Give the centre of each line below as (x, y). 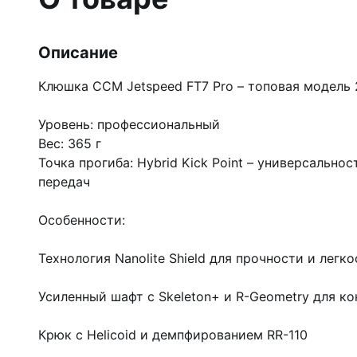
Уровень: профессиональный (129, 124)
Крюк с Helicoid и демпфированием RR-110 (173, 335)
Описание (78, 53)
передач (64, 182)
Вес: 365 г (70, 143)
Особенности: (82, 220)
